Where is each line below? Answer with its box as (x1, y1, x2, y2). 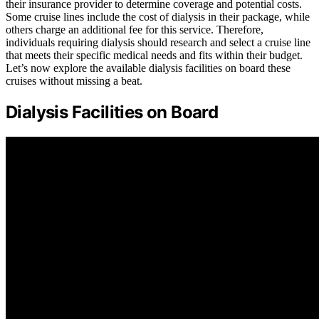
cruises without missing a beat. (6, 74, 142, 87)
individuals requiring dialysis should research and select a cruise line (6, 36, 310, 48)
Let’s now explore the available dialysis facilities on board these (6, 61, 291, 74)
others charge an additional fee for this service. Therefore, (6, 23, 263, 36)
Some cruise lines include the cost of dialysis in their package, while (6, 10, 310, 23)
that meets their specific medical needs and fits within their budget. (6, 48, 303, 61)
